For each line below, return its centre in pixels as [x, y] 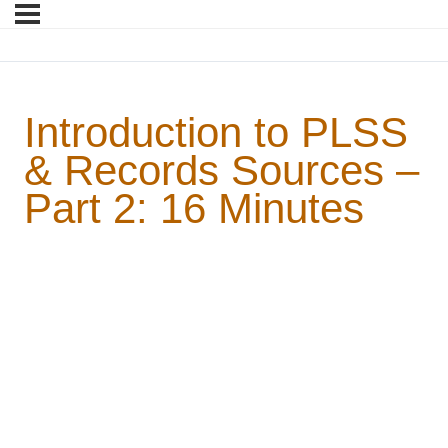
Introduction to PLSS [216, 133]
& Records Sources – [221, 171]
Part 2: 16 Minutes [194, 209]
